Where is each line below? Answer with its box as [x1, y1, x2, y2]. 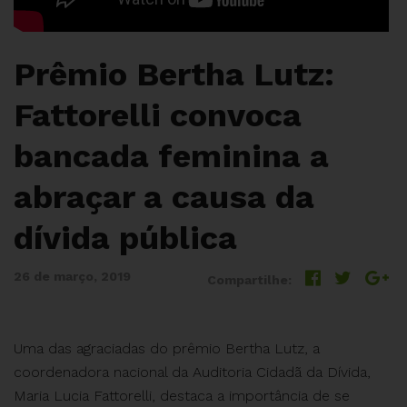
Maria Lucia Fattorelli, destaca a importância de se [14, 387, 350, 405]
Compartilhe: [207, 273, 292, 288]
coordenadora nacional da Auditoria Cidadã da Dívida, [14, 363, 371, 382]
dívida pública [14, 219, 237, 258]
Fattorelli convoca [14, 96, 302, 135]
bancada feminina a [14, 137, 329, 176]
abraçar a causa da [14, 178, 314, 217]
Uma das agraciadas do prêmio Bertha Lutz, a [14, 340, 320, 358]
